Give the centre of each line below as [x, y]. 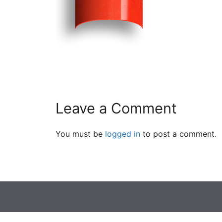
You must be [80, 134]
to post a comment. [178, 134]
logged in [123, 134]
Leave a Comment [116, 109]
